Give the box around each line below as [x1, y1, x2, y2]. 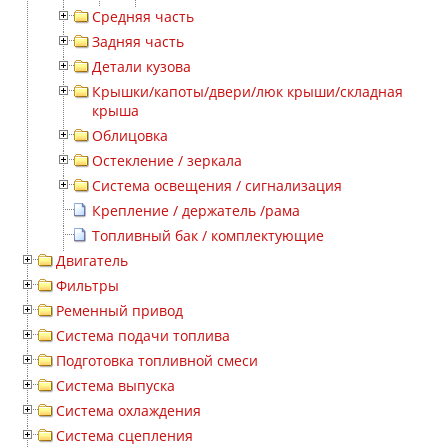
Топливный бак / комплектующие [92, 226, 324, 245]
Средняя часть [92, 7, 194, 26]
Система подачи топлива [56, 326, 230, 345]
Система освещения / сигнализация [92, 176, 342, 195]
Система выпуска [56, 376, 175, 395]
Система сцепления [56, 426, 193, 445]
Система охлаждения [56, 401, 201, 420]
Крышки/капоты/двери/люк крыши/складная [92, 82, 403, 101]
